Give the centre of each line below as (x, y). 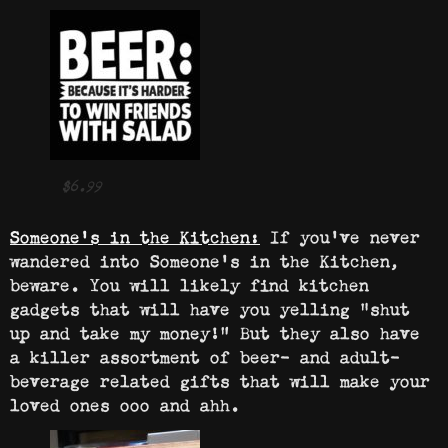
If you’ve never (340, 234)
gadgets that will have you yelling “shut (210, 306)
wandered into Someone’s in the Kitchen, (205, 258)
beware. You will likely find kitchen (189, 282)
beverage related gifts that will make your (220, 378)
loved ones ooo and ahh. (125, 402)
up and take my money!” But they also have (215, 330)
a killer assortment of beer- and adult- (205, 354)
